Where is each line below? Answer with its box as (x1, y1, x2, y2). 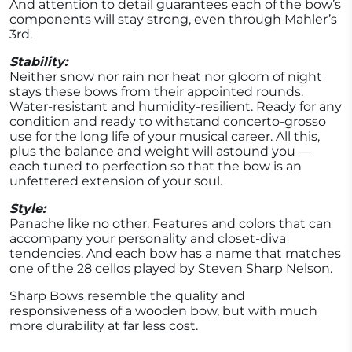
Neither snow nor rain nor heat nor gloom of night (9, 69, 322, 85)
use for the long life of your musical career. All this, (9, 129, 320, 145)
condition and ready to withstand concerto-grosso (9, 114, 326, 130)
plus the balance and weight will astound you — (9, 144, 311, 159)
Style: (9, 201, 46, 217)
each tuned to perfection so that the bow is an (9, 159, 302, 174)
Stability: (9, 54, 68, 70)
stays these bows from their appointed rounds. (9, 84, 303, 100)
